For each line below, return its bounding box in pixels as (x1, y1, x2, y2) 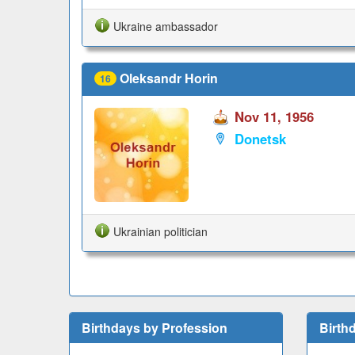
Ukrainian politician (113, 223, 208, 240)
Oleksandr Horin (120, 68, 218, 87)
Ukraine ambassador (113, 17, 218, 34)
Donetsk (234, 128, 286, 148)
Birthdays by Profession (82, 319, 227, 338)
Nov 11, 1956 (234, 107, 314, 127)
